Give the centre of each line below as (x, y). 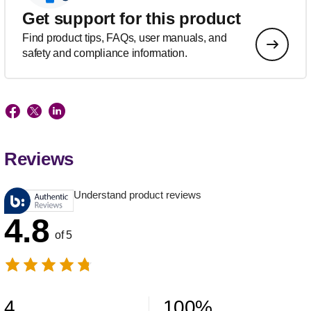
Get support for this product (132, 19)
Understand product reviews (137, 195)
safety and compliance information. (105, 53)
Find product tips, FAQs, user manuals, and (125, 38)
